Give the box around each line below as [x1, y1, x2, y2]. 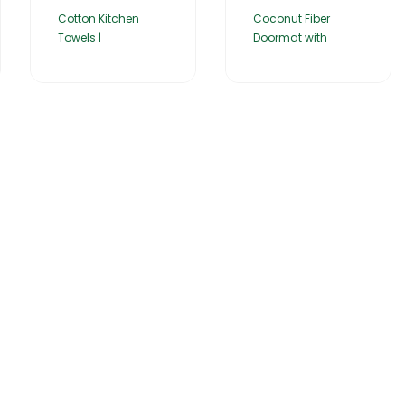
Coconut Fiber [253, 11, 330, 27]
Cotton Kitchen [58, 11, 139, 27]
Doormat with [253, 30, 327, 46]
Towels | [58, 30, 101, 46]
